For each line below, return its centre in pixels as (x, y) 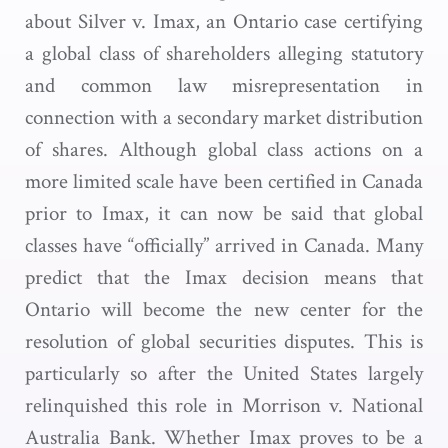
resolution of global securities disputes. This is (224, 341)
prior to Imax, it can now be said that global (224, 213)
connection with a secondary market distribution (224, 117)
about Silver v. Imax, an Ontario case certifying (224, 21)
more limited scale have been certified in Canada (224, 181)
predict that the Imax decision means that (224, 277)
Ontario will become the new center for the (224, 309)
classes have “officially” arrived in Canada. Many (224, 245)
